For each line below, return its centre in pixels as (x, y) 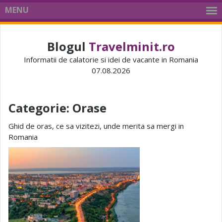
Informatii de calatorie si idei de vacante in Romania (111, 59)
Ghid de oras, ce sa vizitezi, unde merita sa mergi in (96, 126)
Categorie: (40, 108)
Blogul (68, 46)
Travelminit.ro (132, 46)
